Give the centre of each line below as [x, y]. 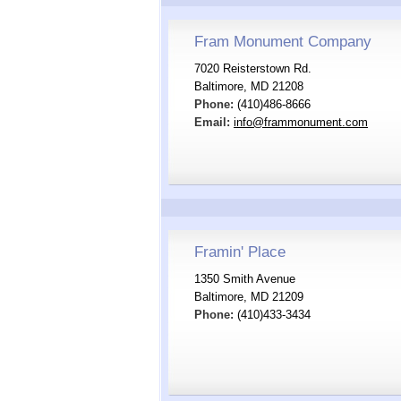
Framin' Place [240, 252]
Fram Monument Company [283, 42]
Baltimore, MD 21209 [249, 297]
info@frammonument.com [301, 122]
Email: [212, 122]
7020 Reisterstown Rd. [253, 68]
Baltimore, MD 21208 [249, 86]
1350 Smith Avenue [245, 279]
